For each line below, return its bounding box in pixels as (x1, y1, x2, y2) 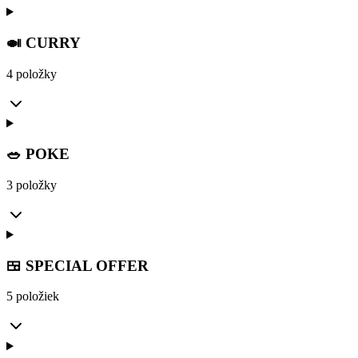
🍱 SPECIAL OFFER (6, 257, 149, 274)
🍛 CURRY (6, 34, 81, 51)
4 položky (6, 66, 57, 81)
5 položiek (6, 289, 59, 304)
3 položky (6, 177, 57, 192)
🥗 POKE (6, 145, 70, 163)
